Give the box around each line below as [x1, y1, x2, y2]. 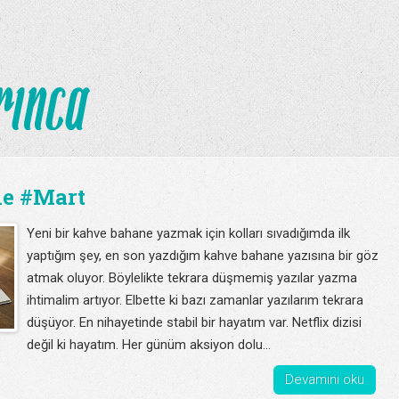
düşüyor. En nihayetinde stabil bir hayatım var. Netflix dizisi [27, 314, 362, 330]
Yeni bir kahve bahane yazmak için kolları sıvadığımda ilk [27, 225, 350, 241]
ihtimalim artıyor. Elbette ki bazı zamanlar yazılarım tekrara [27, 292, 363, 308]
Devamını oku [284, 371, 364, 387]
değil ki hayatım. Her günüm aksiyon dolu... [27, 337, 271, 353]
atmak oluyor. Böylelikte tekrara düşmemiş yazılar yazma [27, 270, 357, 286]
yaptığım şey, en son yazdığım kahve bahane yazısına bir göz [27, 248, 379, 264]
